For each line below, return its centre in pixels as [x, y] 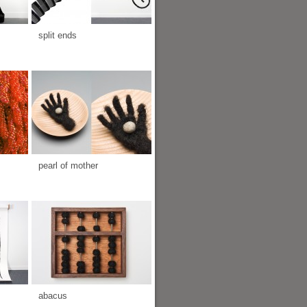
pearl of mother [68, 165]
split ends [58, 35]
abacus [53, 296]
